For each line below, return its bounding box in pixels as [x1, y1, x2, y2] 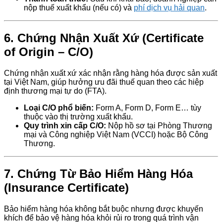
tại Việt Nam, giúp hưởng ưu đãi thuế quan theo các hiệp [4, 77, 204, 86]
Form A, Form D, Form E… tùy [94, 103, 201, 112]
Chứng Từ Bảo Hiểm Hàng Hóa [17, 166, 193, 180]
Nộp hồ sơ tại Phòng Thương [106, 121, 212, 130]
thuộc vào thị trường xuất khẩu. [24, 112, 133, 121]
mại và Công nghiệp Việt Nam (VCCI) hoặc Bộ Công [24, 130, 208, 139]
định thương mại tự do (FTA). [4, 86, 107, 95]
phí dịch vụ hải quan [134, 3, 205, 12]
